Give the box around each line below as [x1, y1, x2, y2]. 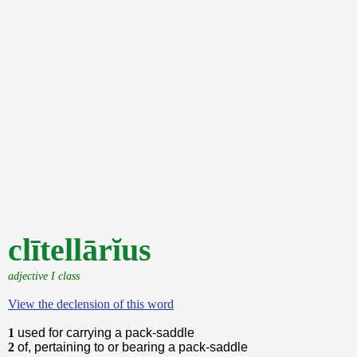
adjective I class [8, 269, 80, 282]
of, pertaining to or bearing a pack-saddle [18, 340, 248, 354]
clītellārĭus [8, 232, 151, 268]
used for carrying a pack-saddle [18, 326, 194, 339]
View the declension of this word [8, 297, 174, 311]
